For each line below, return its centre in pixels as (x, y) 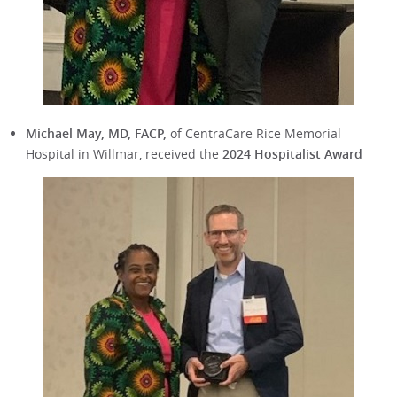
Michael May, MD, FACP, (96, 134)
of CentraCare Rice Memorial (253, 134)
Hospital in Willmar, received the (124, 154)
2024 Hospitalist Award (292, 154)
